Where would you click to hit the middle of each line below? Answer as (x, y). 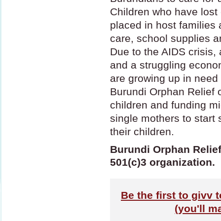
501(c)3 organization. (163, 162)
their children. (142, 131)
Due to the (136, 52)
